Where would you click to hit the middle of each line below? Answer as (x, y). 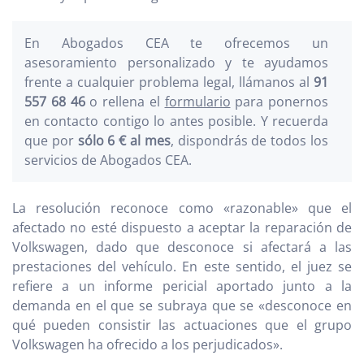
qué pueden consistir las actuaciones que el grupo (182, 325)
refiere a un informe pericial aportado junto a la (182, 286)
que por (49, 141)
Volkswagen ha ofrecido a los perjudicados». (147, 344)
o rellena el (125, 102)
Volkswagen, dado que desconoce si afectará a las (182, 247)
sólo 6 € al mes (122, 141)
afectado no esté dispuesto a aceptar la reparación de (182, 227)
